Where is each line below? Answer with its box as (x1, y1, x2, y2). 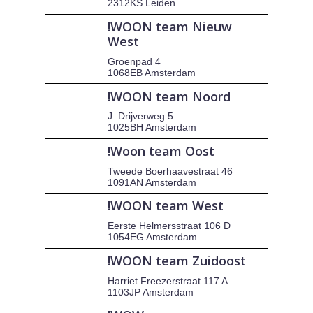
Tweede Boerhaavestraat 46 (108, 165, 233, 177)
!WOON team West (108, 197, 224, 214)
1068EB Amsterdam (108, 66, 196, 78)
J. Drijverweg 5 (108, 110, 174, 122)
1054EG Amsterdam (108, 231, 198, 243)
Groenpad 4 (108, 55, 161, 67)
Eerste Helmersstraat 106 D (108, 220, 231, 232)
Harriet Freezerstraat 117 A (108, 275, 228, 286)
